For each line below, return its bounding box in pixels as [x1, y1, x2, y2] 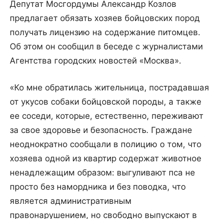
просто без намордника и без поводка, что [10, 182, 186, 192]
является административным [10, 196, 131, 206]
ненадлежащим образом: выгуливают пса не [10, 168, 195, 178]
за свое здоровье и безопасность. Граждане [10, 125, 192, 135]
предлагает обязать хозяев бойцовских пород [10, 13, 200, 23]
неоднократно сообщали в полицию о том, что [10, 139, 201, 150]
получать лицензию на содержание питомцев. [10, 27, 200, 38]
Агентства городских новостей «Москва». [10, 56, 181, 66]
